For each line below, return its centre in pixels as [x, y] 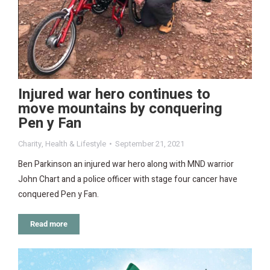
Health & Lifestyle [76, 144]
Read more [49, 224]
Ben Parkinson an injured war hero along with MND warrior [126, 165]
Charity [30, 144]
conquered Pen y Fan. [58, 195]
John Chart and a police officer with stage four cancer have [128, 180]
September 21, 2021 [150, 144]
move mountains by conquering [120, 109]
